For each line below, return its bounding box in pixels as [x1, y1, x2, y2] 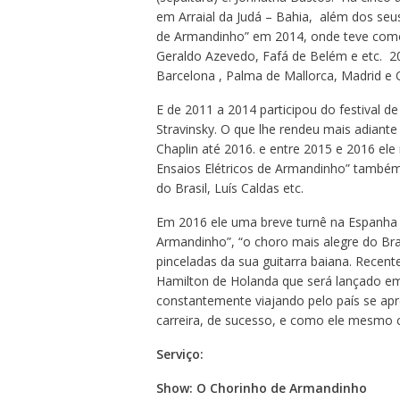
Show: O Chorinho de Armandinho [155, 379, 367, 396]
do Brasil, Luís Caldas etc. [155, 179, 304, 196]
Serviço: [155, 345, 204, 362]
